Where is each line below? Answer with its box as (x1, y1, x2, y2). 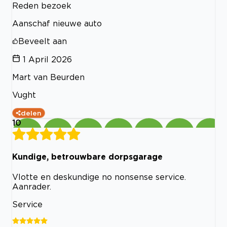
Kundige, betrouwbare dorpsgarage (12, 152, 163, 161)
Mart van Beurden (12, 72, 85, 82)
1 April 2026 (23, 54, 72, 64)
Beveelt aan (18, 36, 67, 46)
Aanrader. (12, 182, 51, 192)
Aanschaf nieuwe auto (12, 18, 102, 28)
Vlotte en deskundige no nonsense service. (12, 172, 186, 182)
